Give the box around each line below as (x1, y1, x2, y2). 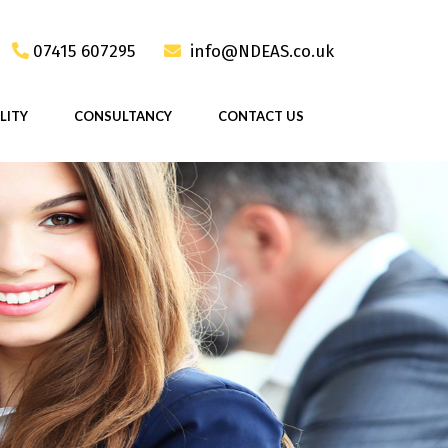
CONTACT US (217, 108, 304, 124)
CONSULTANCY (73, 108, 172, 124)
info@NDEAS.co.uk (190, 40, 334, 62)
